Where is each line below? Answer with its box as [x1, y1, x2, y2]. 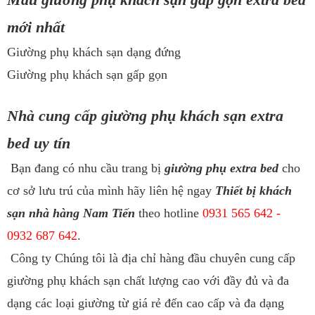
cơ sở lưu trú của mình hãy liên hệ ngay [7, 183, 215, 198]
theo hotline [135, 205, 202, 220]
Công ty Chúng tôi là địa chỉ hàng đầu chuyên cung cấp [7, 250, 295, 265]
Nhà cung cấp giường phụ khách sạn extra [7, 106, 283, 124]
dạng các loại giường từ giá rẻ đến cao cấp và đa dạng [7, 295, 284, 310]
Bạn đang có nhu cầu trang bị [7, 160, 165, 175]
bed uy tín [7, 134, 70, 152]
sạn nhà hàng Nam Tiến [7, 205, 135, 220]
